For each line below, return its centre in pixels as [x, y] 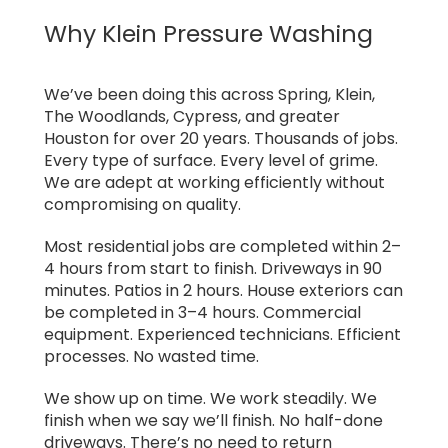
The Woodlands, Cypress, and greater [192, 116]
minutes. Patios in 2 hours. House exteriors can [223, 290]
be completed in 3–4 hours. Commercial [202, 312]
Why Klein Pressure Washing [208, 34]
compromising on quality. [142, 204]
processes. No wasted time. [151, 356]
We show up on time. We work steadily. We [210, 398]
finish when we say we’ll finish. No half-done [213, 420]
